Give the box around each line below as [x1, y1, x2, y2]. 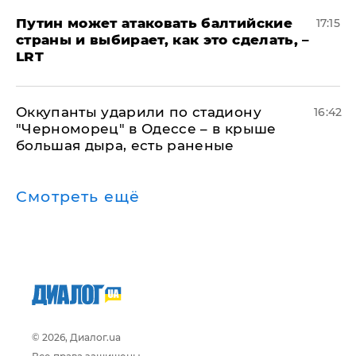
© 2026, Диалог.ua [32, 331, 121, 343]
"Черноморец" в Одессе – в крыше [16, 121, 277, 137]
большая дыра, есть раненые [16, 137, 234, 153]
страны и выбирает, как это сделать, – [16, 32, 310, 48]
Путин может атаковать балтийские [16, 15, 292, 31]
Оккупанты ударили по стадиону [16, 104, 261, 120]
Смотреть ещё [16, 188, 141, 206]
